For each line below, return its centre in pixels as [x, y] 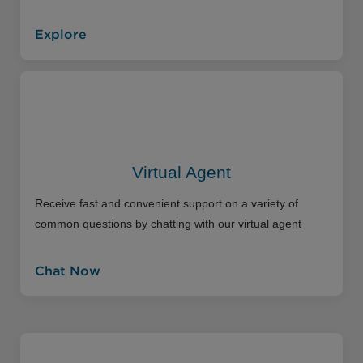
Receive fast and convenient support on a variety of [166, 203]
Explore [60, 35]
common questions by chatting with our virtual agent [168, 223]
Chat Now [67, 271]
